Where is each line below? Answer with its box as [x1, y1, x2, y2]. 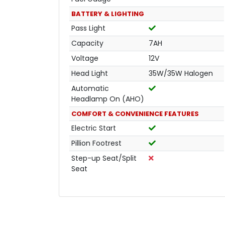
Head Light [71, 68, 108, 78]
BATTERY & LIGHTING [71, 9, 144, 19]
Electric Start [71, 123, 116, 133]
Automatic [71, 83, 109, 93]
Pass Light [71, 23, 105, 33]
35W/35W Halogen [149, 68, 213, 78]
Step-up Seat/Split [71, 153, 137, 163]
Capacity [71, 38, 103, 48]
